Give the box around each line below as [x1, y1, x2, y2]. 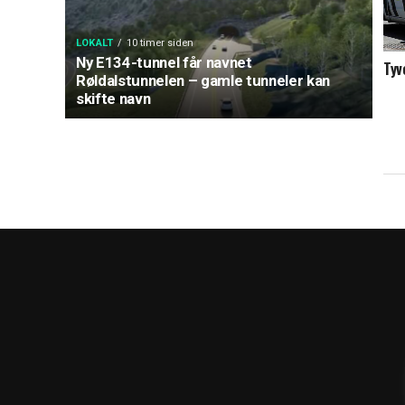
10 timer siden [127, 37, 194, 49]
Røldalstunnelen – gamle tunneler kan [76, 71, 330, 89]
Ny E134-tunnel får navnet [76, 53, 252, 71]
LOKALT [76, 37, 114, 49]
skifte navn [76, 89, 151, 108]
